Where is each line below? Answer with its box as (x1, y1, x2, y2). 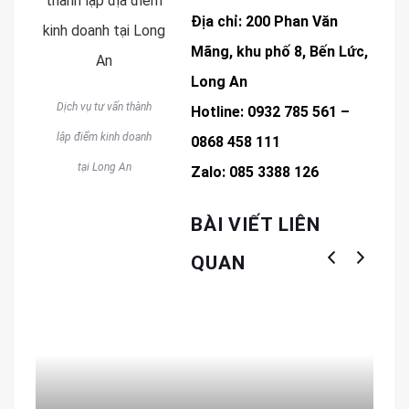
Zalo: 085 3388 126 (191, 163, 319, 182)
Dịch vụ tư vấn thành (57, 100, 152, 114)
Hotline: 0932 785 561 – (191, 103, 350, 121)
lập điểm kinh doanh (57, 131, 152, 144)
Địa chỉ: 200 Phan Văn (191, 13, 338, 31)
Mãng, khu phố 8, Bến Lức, (191, 43, 368, 61)
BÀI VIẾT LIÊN (191, 214, 320, 236)
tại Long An (77, 161, 131, 174)
